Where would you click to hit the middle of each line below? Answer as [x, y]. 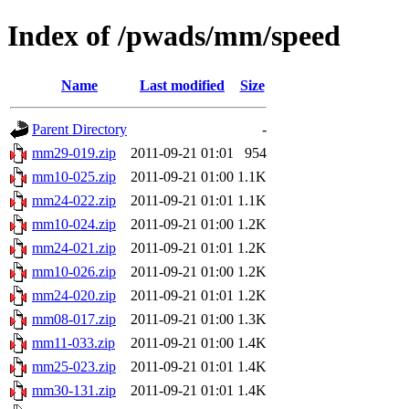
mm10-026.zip [74, 271]
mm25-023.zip [74, 366]
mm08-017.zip [74, 319]
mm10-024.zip [74, 224]
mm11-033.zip [73, 342]
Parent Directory [79, 129]
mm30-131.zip [74, 390]
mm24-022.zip [74, 200]
